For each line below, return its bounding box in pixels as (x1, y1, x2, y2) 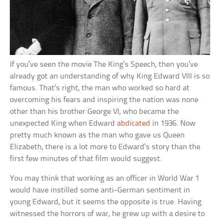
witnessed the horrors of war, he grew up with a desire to (10, 209, 205, 218)
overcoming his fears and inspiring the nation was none (10, 95, 199, 104)
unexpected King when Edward (10, 119, 117, 128)
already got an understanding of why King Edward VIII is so (10, 72, 210, 81)
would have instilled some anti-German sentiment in (10, 186, 191, 194)
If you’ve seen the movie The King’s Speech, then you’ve (10, 60, 198, 69)
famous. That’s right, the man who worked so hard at (10, 83, 190, 92)
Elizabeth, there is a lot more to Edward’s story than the (10, 142, 201, 151)
